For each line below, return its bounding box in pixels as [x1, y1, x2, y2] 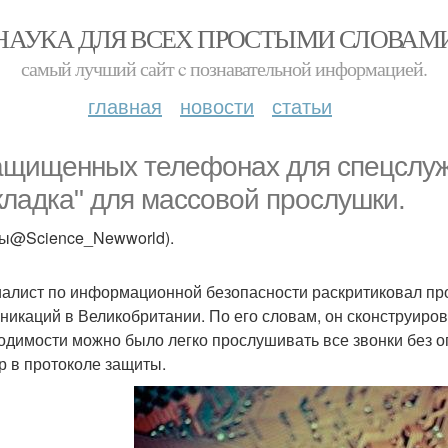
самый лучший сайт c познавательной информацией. [21, 55, 427, 82]
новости [180, 91, 254, 120]
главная [88, 91, 162, 120]
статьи [272, 91, 332, 120]
